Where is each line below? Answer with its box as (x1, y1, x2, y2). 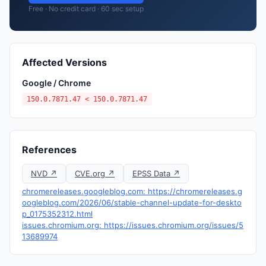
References (22, 144, 77, 156)
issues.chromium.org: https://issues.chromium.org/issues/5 (22, 220, 243, 230)
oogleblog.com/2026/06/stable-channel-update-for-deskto (22, 198, 242, 207)
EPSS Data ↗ (132, 169, 180, 178)
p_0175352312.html (22, 209, 93, 218)
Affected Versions (22, 56, 107, 68)
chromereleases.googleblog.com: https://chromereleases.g (22, 186, 242, 196)
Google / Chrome (22, 78, 91, 88)
